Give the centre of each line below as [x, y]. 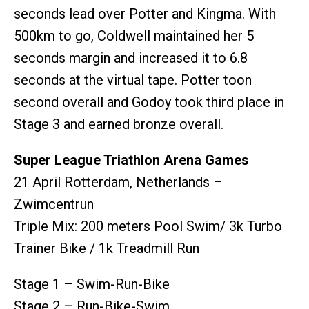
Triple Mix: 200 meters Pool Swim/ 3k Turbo [148, 226]
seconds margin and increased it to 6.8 [131, 58]
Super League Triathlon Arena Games [131, 160]
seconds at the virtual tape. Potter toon [133, 80]
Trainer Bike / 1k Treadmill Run [107, 248]
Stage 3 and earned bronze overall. [119, 124]
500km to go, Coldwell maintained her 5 [134, 36]
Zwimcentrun [54, 204]
